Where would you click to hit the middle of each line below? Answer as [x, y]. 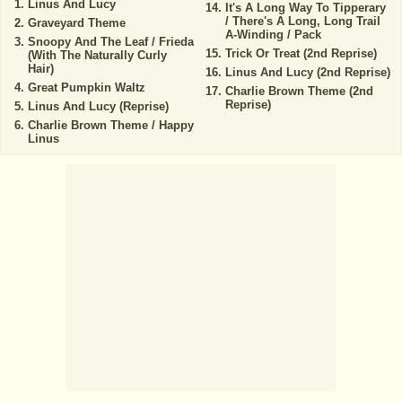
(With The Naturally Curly [97, 56]
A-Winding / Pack [273, 35]
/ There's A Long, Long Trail [302, 22]
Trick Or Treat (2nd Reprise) [301, 54]
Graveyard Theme [77, 23]
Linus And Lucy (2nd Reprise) [307, 73]
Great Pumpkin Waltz [87, 88]
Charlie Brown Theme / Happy [111, 126]
